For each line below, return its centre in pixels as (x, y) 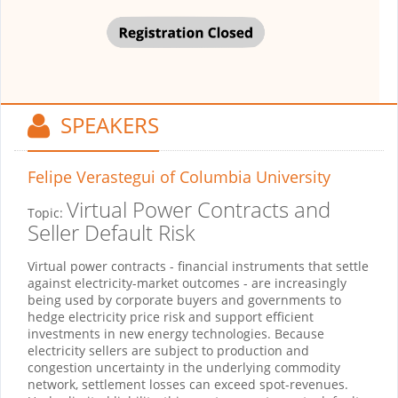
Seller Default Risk (111, 233)
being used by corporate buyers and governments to (184, 300)
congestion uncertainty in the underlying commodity (184, 368)
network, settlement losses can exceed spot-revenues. (188, 385)
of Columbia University (243, 177)
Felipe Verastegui (92, 177)
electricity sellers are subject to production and (168, 351)
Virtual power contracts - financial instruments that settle (198, 267)
